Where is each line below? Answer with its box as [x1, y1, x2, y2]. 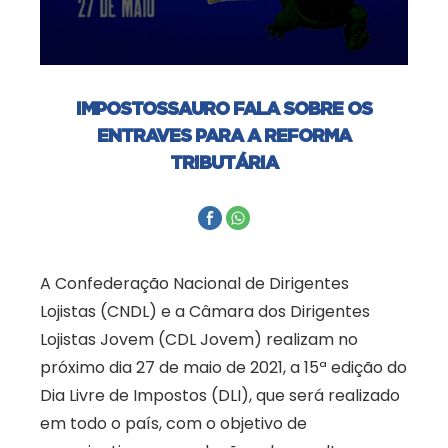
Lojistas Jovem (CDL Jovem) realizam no [40, 328, 358, 352]
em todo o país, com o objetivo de [40, 412, 307, 436]
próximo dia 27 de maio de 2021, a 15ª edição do [40, 356, 407, 380]
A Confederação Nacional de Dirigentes [40, 272, 349, 296]
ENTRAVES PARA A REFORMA [97, 125, 351, 146]
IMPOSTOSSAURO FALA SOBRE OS [76, 98, 372, 119]
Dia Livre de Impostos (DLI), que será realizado [40, 384, 400, 408]
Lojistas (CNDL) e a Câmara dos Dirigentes [40, 300, 370, 324]
